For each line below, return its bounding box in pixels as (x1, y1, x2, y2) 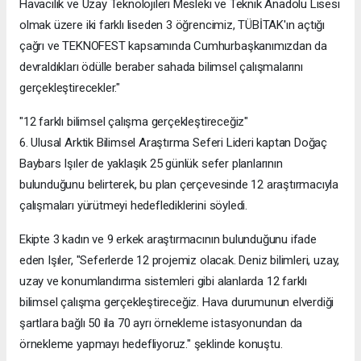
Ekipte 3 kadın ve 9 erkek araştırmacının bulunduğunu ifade (19, 232, 317, 247)
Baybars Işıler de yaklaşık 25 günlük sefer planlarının (19, 156, 283, 172)
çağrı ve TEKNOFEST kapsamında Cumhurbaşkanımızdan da (19, 39, 328, 54)
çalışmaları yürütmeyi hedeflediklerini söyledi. (19, 198, 247, 214)
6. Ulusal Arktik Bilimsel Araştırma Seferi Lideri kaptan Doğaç (19, 135, 328, 151)
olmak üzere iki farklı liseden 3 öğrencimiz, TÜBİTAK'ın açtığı (19, 18, 326, 33)
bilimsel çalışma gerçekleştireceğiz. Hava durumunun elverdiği (19, 295, 334, 310)
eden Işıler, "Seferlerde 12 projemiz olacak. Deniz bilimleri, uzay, (19, 253, 340, 268)
